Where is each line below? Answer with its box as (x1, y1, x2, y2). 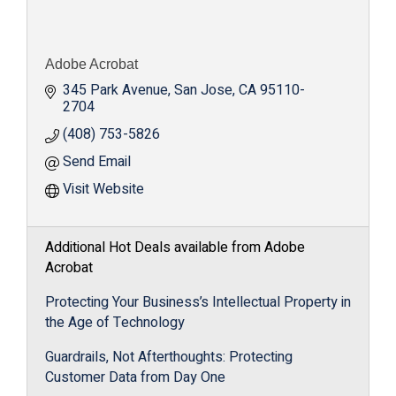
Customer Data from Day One (45, 367, 225, 388)
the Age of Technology (45, 312, 185, 333)
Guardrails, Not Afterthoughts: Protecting (45, 346, 293, 368)
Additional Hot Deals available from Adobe (45, 237, 305, 258)
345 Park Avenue (63, 80, 168, 101)
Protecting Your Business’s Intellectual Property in (45, 292, 351, 313)
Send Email (63, 151, 131, 172)
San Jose (174, 80, 232, 101)
